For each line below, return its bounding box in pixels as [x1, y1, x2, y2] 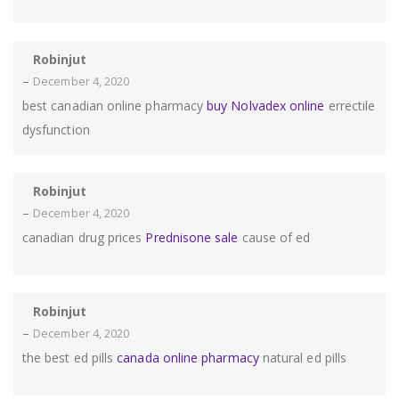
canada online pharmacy [117, 349, 259, 367]
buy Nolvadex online [207, 97, 325, 115]
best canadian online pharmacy [22, 97, 208, 115]
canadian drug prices [22, 229, 146, 247]
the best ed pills [22, 349, 118, 367]
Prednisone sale [145, 229, 239, 247]
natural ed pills [258, 349, 347, 367]
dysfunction [22, 121, 90, 139]
